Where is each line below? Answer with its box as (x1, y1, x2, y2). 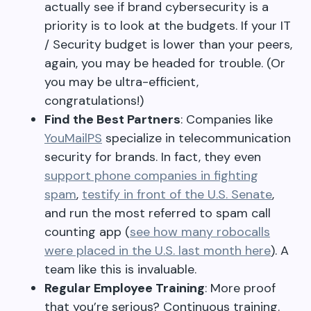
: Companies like (180, 111, 273, 128)
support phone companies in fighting (44, 167, 258, 184)
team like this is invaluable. (44, 261, 196, 278)
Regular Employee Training (44, 280, 205, 296)
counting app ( (44, 224, 130, 240)
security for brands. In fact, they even (44, 149, 261, 165)
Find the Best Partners (44, 111, 180, 128)
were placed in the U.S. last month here (44, 242, 271, 259)
